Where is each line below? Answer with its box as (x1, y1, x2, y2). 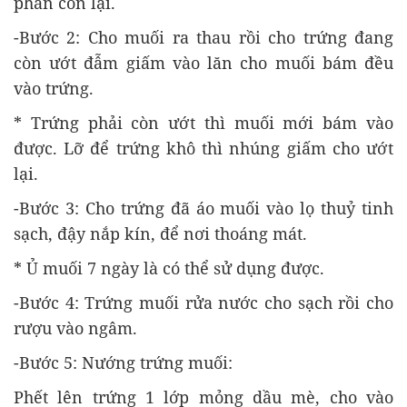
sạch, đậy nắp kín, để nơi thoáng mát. (14, 222, 307, 244)
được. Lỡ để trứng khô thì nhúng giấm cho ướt (14, 136, 393, 159)
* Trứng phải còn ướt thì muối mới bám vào (14, 111, 393, 134)
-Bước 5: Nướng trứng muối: (14, 351, 233, 373)
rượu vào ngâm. (14, 316, 137, 339)
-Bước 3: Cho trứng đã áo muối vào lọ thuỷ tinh (14, 196, 393, 219)
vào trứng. (14, 76, 94, 99)
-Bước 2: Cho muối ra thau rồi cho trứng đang (14, 25, 393, 48)
